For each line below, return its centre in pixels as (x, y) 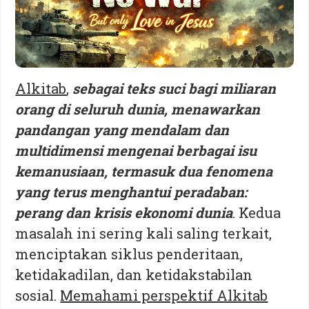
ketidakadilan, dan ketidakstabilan (134, 274)
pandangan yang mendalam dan (122, 129)
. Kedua (257, 212)
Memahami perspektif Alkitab (164, 295)
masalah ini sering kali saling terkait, (144, 233)
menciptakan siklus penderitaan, (129, 253)
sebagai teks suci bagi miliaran (175, 88)
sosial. (38, 295)
